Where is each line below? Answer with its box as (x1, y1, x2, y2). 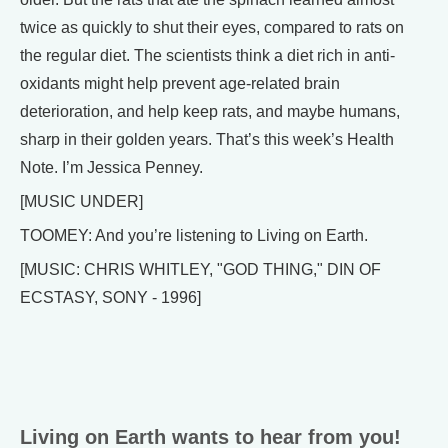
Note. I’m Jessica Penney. (20, 159, 203, 176)
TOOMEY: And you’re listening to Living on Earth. (20, 227, 368, 244)
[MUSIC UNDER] (20, 193, 143, 210)
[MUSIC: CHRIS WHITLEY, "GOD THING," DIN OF (20, 261, 381, 278)
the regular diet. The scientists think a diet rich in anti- (20, 47, 395, 64)
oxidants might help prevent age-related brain (20, 75, 340, 92)
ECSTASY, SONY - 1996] (20, 289, 201, 306)
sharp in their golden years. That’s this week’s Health (20, 131, 394, 148)
